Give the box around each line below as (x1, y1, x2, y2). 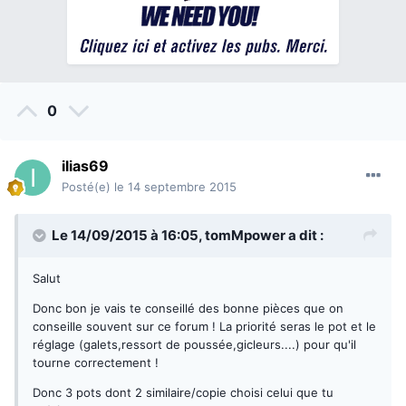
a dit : (285, 227, 324, 245)
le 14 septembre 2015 (114, 179, 237, 195)
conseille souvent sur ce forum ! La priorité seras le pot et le (33, 319, 376, 334)
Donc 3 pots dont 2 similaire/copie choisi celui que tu (33, 385, 333, 401)
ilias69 (62, 157, 109, 176)
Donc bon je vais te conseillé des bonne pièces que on (33, 301, 343, 316)
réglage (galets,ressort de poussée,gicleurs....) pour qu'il (33, 337, 356, 353)
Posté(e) (62, 179, 114, 195)
